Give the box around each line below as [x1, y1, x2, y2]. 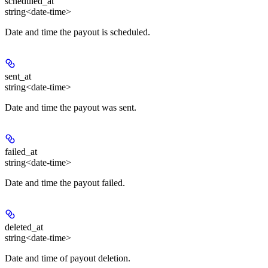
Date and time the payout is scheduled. [5, 27, 150, 38]
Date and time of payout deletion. [5, 253, 130, 264]
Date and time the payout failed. [5, 178, 125, 188]
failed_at [5, 147, 37, 157]
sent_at [5, 71, 31, 82]
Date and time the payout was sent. [5, 102, 136, 113]
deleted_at [5, 222, 43, 233]
